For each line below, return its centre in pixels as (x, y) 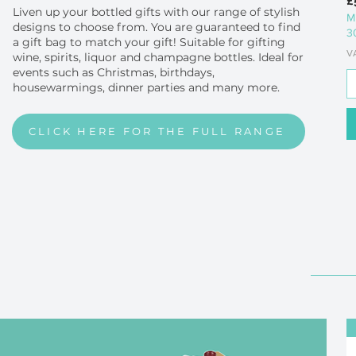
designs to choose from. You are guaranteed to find (157, 27)
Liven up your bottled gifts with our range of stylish (156, 12)
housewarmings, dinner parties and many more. (146, 87)
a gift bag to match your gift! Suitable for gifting (149, 42)
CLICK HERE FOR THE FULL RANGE (157, 132)
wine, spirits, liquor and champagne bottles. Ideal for (158, 57)
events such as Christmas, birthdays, (114, 72)
